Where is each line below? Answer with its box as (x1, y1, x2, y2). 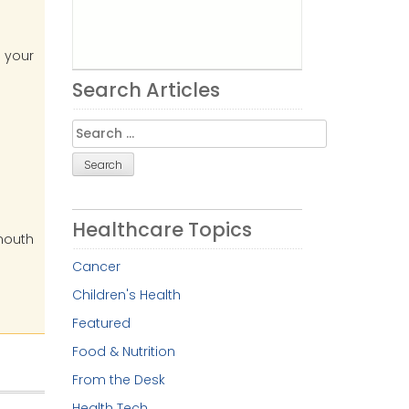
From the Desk (71, 370, 165, 389)
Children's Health (71, 285, 181, 304)
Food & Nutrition (71, 341, 175, 361)
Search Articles (71, 76, 220, 103)
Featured (71, 313, 131, 332)
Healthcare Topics (71, 215, 252, 243)
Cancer (71, 257, 121, 276)
